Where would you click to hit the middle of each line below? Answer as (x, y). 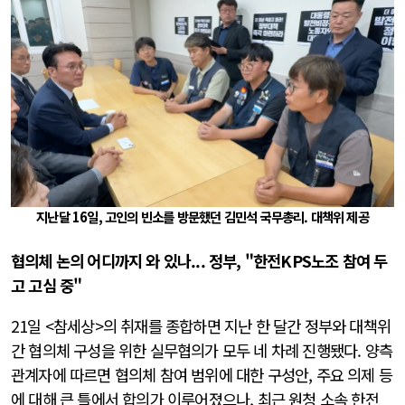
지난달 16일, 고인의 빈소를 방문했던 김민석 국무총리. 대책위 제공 (202, 216)
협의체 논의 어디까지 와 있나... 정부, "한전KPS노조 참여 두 (199, 261)
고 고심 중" (47, 286)
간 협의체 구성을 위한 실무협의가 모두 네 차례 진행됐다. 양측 (202, 350)
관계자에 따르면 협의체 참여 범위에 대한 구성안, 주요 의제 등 (202, 374)
